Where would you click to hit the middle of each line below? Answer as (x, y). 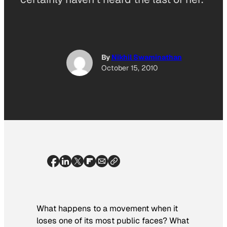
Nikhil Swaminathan (146, 58)
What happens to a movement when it (107, 208)
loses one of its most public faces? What (113, 220)
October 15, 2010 (129, 68)
